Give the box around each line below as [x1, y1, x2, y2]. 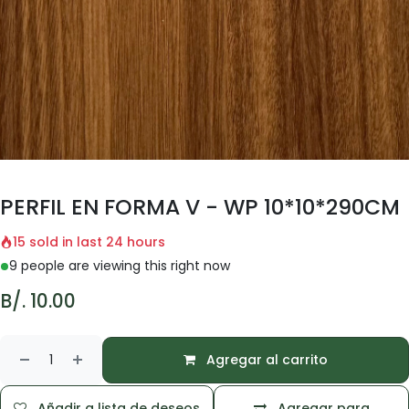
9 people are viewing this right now [9, 257, 230, 275]
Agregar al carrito [203, 351, 328, 369]
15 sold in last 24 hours [13, 233, 165, 251]
